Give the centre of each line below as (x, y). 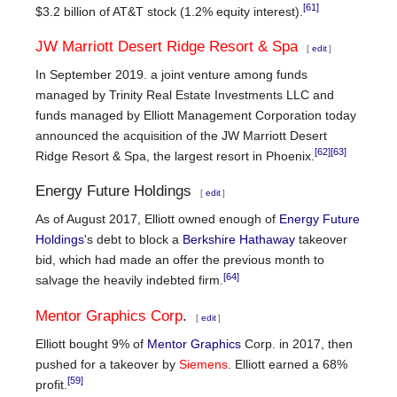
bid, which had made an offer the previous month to (180, 260)
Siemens (203, 364)
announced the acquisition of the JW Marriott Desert (181, 135)
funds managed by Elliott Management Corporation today (196, 115)
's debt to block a (133, 240)
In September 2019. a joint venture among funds (171, 74)
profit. (51, 384)
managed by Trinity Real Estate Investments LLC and (185, 94)
